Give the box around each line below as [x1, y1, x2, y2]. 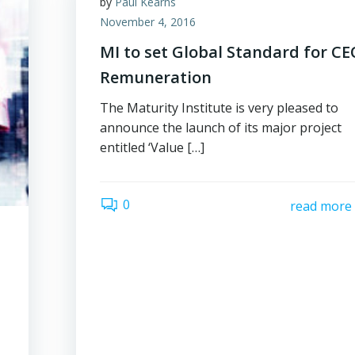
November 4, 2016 [100, 14, 197, 29]
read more [289, 197, 352, 215]
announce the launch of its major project [100, 119, 342, 136]
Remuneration [100, 67, 212, 88]
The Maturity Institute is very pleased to [100, 99, 339, 116]
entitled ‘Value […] [100, 139, 205, 156]
